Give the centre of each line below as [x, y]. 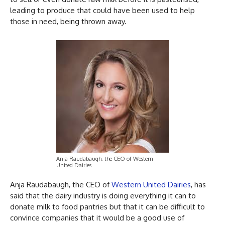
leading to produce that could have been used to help [102, 10]
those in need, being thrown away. [69, 21]
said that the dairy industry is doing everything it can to [103, 195]
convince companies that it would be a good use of [97, 217]
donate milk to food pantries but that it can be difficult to [107, 206]
